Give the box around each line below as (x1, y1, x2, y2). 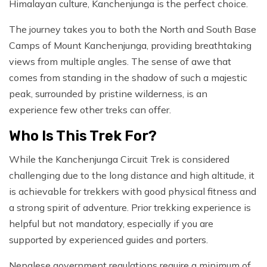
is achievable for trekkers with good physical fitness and (9, 185, 256, 198)
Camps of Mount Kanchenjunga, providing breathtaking (9, 39, 252, 52)
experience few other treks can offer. (9, 104, 171, 116)
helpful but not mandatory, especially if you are (9, 218, 213, 230)
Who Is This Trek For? (9, 128, 157, 145)
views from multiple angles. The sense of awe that (9, 55, 231, 68)
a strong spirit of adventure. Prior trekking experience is (9, 201, 251, 214)
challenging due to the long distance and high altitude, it (9, 169, 254, 182)
